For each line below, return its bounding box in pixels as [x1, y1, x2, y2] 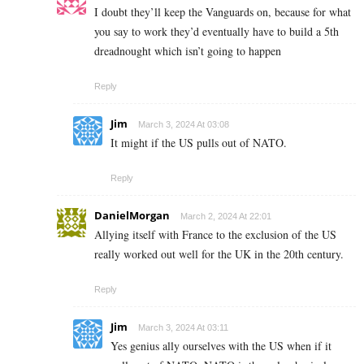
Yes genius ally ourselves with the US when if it [110, 338, 331, 354]
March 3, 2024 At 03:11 [138, 323, 228, 333]
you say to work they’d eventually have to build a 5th [94, 24, 339, 40]
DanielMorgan [94, 208, 170, 223]
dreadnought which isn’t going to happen [94, 43, 281, 59]
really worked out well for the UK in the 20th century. [94, 246, 344, 262]
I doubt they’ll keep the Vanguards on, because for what [94, 4, 351, 20]
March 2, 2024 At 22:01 [180, 211, 271, 222]
